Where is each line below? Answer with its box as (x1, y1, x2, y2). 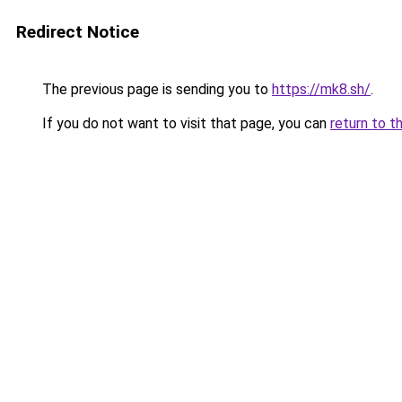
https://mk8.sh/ (272, 81, 371, 98)
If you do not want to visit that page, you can (39, 115, 330, 132)
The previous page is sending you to (39, 81, 272, 98)
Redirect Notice (16, 22, 139, 42)
